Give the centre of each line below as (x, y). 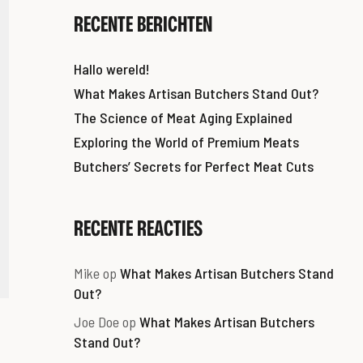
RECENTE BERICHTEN (143, 23)
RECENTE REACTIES (138, 227)
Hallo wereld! (112, 68)
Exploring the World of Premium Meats (186, 141)
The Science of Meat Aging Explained (183, 117)
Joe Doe (96, 321)
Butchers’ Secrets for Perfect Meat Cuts (194, 166)
